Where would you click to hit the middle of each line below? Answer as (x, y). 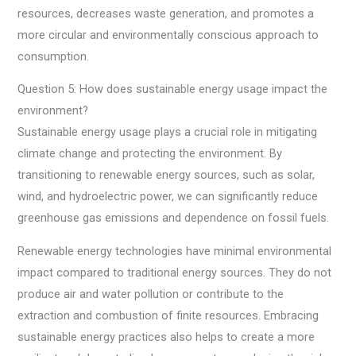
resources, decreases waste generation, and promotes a (166, 13)
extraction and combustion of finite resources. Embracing (168, 315)
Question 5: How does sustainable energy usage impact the (173, 89)
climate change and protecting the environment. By (150, 154)
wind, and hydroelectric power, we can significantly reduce (168, 197)
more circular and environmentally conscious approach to (168, 35)
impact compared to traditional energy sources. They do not (175, 272)
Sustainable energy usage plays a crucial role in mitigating (168, 132)
